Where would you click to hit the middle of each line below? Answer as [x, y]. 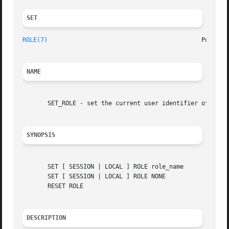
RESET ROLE [53, 186]
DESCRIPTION [47, 218]
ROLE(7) [35, 40]
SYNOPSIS [41, 135]
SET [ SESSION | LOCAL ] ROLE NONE [94, 177]
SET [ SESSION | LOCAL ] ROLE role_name [103, 167]
